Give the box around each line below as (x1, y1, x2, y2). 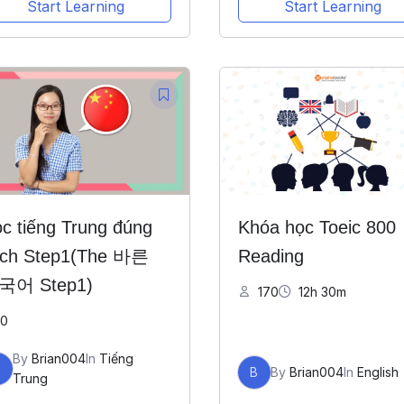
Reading (237, 246, 304, 267)
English (356, 364, 399, 381)
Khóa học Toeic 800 (237, 217, 396, 238)
